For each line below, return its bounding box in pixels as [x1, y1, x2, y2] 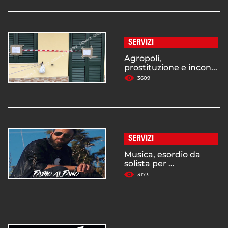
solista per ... [124, 159, 175, 169]
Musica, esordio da [124, 150, 201, 160]
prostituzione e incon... [124, 63, 217, 73]
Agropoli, [124, 53, 161, 64]
